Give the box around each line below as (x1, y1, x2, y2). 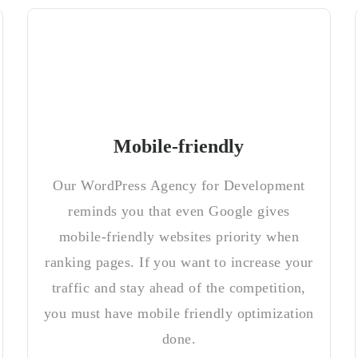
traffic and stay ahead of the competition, (52, 280, 306, 296)
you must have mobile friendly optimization (44, 305, 314, 321)
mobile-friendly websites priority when (58, 229, 300, 245)
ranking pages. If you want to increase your (45, 254, 313, 270)
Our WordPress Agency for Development (53, 177, 305, 193)
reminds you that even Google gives (68, 203, 290, 219)
